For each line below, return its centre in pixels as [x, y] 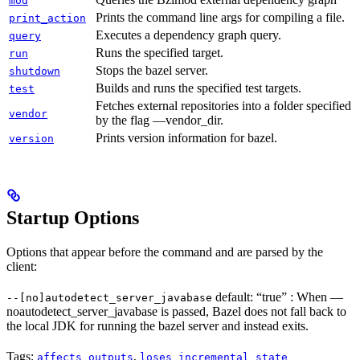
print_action [47, 18]
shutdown [35, 72]
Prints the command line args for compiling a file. [220, 18]
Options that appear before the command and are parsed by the [165, 252]
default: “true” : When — [278, 297]
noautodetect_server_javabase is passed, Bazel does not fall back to [176, 312]
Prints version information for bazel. [186, 138]
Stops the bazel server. [152, 71]
